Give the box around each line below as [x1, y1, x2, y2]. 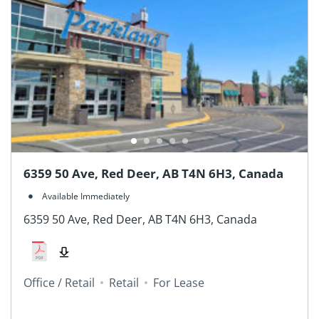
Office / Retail [23, 275, 95, 291]
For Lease [152, 275, 204, 291]
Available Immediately [41, 190, 130, 203]
